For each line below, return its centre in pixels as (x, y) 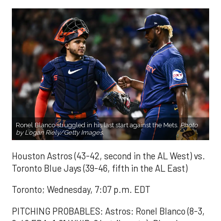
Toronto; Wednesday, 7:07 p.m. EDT (81, 190)
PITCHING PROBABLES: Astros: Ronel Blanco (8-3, (108, 211)
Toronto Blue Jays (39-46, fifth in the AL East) (100, 168)
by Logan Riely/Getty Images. (60, 132)
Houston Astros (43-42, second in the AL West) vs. (109, 156)
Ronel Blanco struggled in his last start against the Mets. (98, 125)
